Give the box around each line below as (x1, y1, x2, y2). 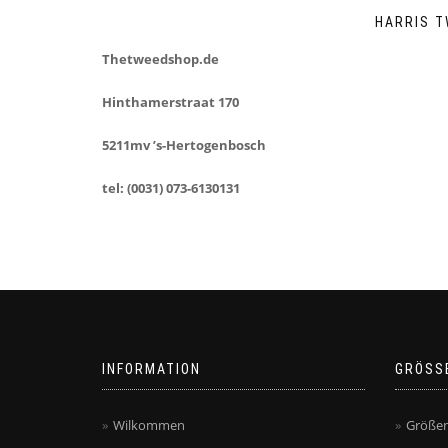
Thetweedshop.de (102, 50, 219, 68)
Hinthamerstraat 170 (102, 93, 239, 111)
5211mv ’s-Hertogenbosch (102, 136, 266, 154)
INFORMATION (102, 361, 201, 377)
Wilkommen (113, 416, 185, 434)
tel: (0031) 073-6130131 (102, 179, 240, 197)
